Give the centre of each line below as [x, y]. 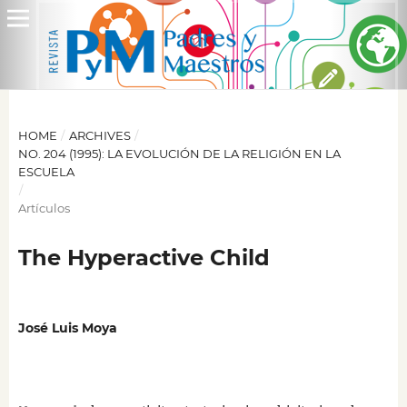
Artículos [44, 208]
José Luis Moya [67, 328]
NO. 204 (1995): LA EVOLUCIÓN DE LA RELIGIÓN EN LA [179, 153]
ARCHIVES [99, 135]
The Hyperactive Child [144, 257]
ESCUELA [46, 171]
